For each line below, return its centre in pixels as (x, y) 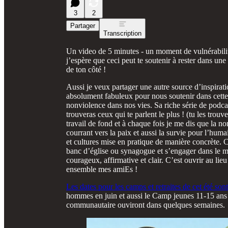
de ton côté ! (86, 69)
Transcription (122, 33)
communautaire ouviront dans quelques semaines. (146, 205)
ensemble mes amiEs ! (102, 169)
